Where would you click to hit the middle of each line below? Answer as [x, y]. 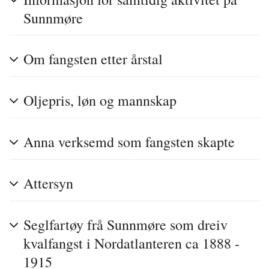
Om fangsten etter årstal [93, 59]
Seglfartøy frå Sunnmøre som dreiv [125, 225]
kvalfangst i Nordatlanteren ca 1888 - [131, 243]
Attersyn [48, 183]
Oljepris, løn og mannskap [100, 101]
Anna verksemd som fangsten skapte [129, 142]
